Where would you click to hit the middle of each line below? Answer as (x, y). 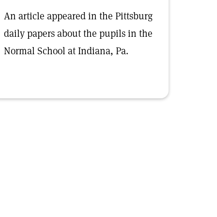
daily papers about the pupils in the (78, 33)
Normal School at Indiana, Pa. (66, 51)
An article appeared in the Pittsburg (78, 16)
